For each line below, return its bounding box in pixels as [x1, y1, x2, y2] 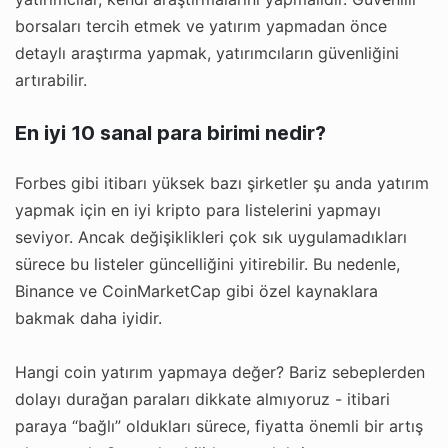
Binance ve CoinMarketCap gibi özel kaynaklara [15, 280, 378, 301]
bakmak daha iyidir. [15, 307, 162, 328]
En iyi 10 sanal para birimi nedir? [15, 120, 326, 145]
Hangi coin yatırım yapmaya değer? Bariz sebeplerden [15, 361, 425, 382]
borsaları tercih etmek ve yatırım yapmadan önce [15, 15, 387, 36]
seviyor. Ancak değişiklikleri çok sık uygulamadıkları [15, 226, 407, 247]
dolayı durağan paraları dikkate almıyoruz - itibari [15, 388, 390, 409]
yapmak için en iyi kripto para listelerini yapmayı [15, 199, 381, 220]
